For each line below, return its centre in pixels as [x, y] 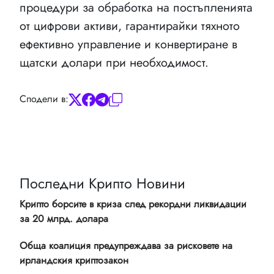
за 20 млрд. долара [64, 218]
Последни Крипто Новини [102, 183]
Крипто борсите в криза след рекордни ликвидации [133, 204]
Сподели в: [44, 98]
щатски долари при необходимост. [114, 62]
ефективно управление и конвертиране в [128, 44]
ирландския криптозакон [74, 260]
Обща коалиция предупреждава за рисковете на [126, 245]
